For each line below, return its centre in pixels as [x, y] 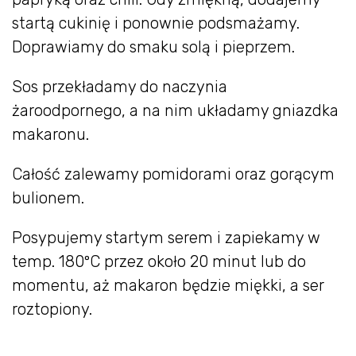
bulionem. [48, 198]
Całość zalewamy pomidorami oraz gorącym [173, 174]
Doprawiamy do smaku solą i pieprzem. [153, 47]
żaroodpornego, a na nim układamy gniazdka [175, 111]
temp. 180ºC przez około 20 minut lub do [159, 262]
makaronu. [50, 135]
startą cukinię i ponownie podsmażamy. [156, 23]
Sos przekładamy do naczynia [120, 87]
